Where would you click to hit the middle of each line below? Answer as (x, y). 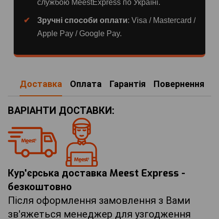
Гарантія (128, 84)
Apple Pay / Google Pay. (79, 33)
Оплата (86, 84)
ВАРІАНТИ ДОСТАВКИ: (61, 110)
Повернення (179, 84)
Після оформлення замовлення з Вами (99, 200)
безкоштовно (40, 187)
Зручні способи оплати (82, 20)
